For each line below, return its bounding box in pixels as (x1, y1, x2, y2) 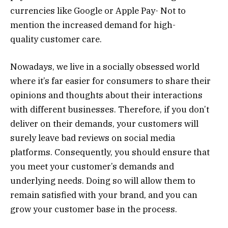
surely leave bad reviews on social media (10, 132, 175, 144)
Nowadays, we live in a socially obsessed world (10, 61, 199, 73)
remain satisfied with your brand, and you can (10, 189, 197, 201)
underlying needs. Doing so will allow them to (10, 175, 195, 187)
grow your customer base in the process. (10, 204, 177, 215)
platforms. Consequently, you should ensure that (10, 147, 210, 158)
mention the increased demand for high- (10, 19, 176, 31)
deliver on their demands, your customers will (10, 118, 198, 130)
